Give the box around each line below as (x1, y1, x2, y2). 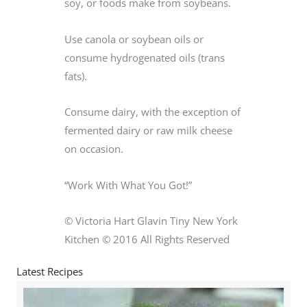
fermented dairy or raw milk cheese (64, 123, 232, 138)
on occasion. (64, 142, 123, 156)
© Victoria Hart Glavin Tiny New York (64, 214, 238, 228)
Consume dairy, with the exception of (64, 105, 241, 119)
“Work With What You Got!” (64, 177, 192, 192)
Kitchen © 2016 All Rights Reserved (64, 232, 230, 247)
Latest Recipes (16, 265, 83, 279)
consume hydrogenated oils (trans (64, 50, 225, 64)
